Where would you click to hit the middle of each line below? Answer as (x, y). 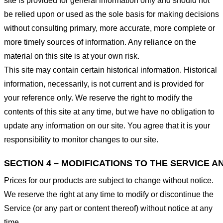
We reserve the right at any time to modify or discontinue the (109, 194)
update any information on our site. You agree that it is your (107, 126)
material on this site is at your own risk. (72, 56)
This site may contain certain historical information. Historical (111, 70)
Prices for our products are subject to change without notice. (109, 180)
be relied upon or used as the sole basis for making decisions (111, 14)
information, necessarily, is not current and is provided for (104, 84)
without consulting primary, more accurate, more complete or (110, 28)
